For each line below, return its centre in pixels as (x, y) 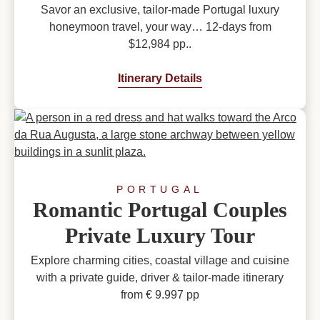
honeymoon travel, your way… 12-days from (160, 27)
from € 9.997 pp (160, 295)
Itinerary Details (160, 79)
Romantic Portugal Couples (160, 210)
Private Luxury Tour (160, 236)
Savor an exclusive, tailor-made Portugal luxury (160, 10)
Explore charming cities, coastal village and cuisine (160, 261)
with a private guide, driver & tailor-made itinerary (160, 278)
